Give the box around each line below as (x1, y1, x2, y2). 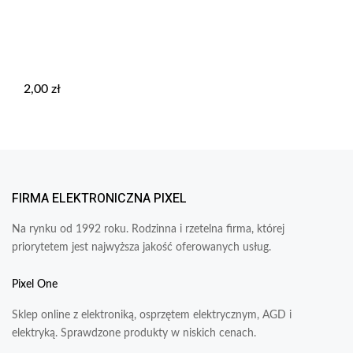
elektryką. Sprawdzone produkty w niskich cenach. (12, 327, 256, 339)
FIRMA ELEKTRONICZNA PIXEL (12, 188, 187, 208)
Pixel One (12, 278, 58, 290)
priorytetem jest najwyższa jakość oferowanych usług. (12, 241, 271, 253)
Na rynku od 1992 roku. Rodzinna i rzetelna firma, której (12, 223, 284, 235)
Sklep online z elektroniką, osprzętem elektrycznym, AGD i (12, 309, 292, 321)
